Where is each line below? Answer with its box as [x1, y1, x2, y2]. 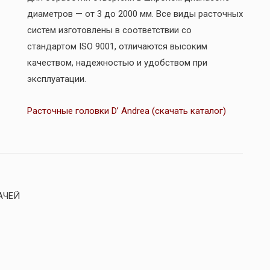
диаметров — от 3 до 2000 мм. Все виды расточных [27, 8, 243, 19]
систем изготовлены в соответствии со [27, 24, 192, 36]
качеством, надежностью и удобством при [27, 57, 207, 68]
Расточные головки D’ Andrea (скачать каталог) [27, 105, 226, 116]
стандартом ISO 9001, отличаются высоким [27, 40, 207, 52]
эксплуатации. [27, 73, 86, 84]
